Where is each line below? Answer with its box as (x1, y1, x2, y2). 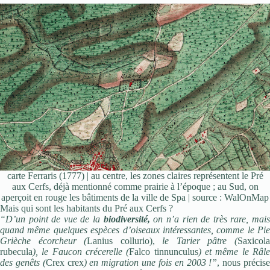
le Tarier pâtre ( (162, 235, 238, 246)
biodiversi (103, 213, 141, 224)
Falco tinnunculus (129, 246, 198, 257)
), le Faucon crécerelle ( (33, 246, 130, 257)
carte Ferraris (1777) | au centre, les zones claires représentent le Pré (7, 170, 263, 181)
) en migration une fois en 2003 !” (83, 257, 218, 268)
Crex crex (45, 257, 84, 268)
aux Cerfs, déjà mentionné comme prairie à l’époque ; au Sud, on (11, 181, 259, 192)
